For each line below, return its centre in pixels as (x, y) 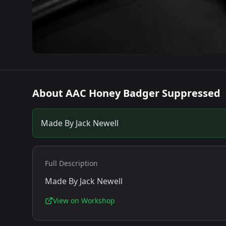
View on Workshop (84, 201)
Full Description (71, 163)
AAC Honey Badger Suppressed (143, 93)
